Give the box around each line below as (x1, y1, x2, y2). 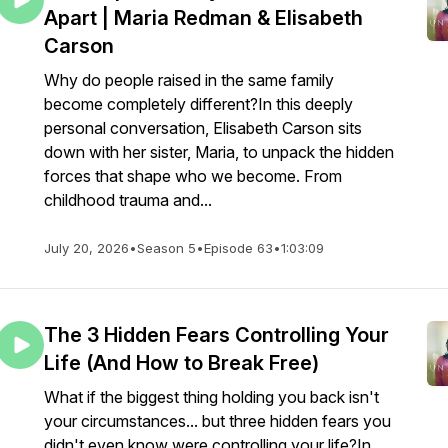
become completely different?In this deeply (44, 94, 353, 114)
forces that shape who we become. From (44, 166, 342, 186)
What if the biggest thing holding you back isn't (44, 387, 379, 407)
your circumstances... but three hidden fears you (44, 411, 391, 431)
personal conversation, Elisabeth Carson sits (44, 118, 362, 138)
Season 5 (137, 240, 196, 256)
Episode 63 (204, 240, 273, 256)
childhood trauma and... (44, 190, 212, 210)
